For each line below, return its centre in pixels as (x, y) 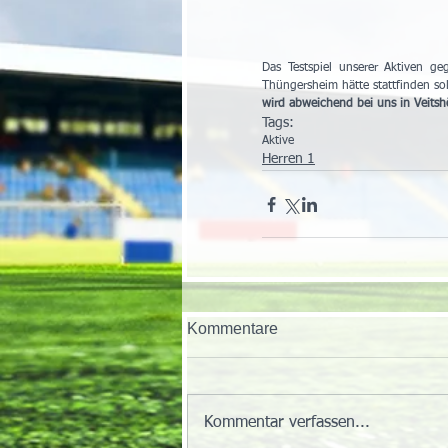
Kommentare (232, 329)
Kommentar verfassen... (287, 423)
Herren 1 (288, 159)
